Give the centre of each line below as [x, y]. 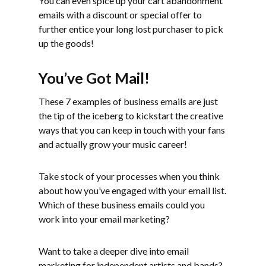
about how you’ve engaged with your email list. [132, 191]
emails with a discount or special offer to [120, 15]
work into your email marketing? [104, 219]
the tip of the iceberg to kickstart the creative [131, 116]
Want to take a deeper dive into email [114, 251]
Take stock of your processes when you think [129, 176]
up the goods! [66, 43]
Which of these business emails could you [122, 205]
